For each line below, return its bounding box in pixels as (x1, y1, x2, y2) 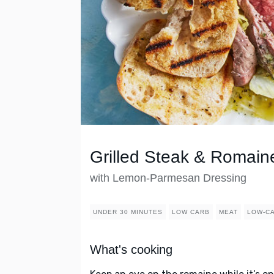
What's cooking (90, 243, 172, 257)
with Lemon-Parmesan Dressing (90, 172, 246, 185)
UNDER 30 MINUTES (93, 209, 163, 216)
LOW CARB (172, 209, 210, 216)
